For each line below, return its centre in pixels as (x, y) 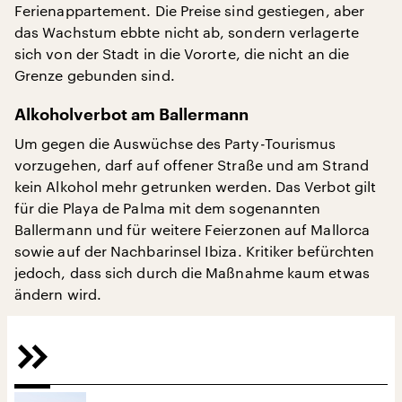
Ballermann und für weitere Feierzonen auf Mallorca (192, 230)
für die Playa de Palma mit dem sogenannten (168, 208)
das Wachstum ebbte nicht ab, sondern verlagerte (187, 32)
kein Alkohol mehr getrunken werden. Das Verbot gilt (196, 187)
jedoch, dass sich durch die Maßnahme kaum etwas (192, 273)
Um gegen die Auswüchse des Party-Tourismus (175, 144)
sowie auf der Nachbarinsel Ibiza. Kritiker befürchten (195, 251)
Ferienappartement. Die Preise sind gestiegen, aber (189, 11)
